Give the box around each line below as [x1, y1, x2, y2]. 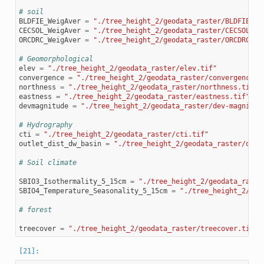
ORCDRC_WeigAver [18, 35, 81, 44]
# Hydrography [18, 120, 72, 129]
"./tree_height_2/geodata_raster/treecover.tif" [68, 224, 258, 233]
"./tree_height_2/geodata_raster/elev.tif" [47, 64, 217, 72]
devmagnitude [18, 101, 68, 110]
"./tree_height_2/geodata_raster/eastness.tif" [64, 92, 250, 101]
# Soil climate [18, 158, 77, 167]
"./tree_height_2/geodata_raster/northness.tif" [68, 82, 258, 91]
